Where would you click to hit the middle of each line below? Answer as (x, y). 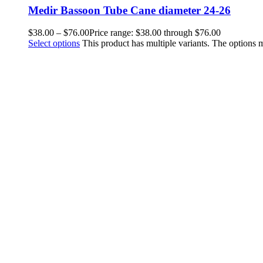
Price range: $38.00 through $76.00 (155, 33)
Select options (54, 43)
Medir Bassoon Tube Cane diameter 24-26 (129, 10)
